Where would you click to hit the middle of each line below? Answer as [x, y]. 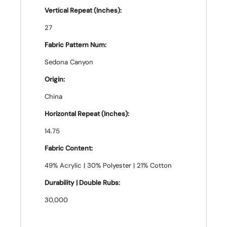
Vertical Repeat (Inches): [83, 10]
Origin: [55, 79]
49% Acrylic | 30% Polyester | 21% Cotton [108, 165]
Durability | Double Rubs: [82, 183]
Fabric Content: [69, 148]
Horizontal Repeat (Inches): [87, 114]
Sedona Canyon [69, 62]
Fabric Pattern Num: [75, 45]
